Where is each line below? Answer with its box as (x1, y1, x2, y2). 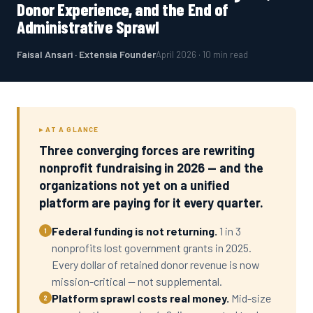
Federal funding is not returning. (52, 224, 217, 238)
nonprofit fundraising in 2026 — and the (39, 160, 263, 175)
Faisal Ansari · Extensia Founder (17, 48, 156, 60)
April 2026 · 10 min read (156, 49, 248, 60)
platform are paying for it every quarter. (39, 195, 263, 210)
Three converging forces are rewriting (39, 143, 254, 158)
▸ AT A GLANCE (39, 125, 99, 133)
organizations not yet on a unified (39, 177, 230, 193)
